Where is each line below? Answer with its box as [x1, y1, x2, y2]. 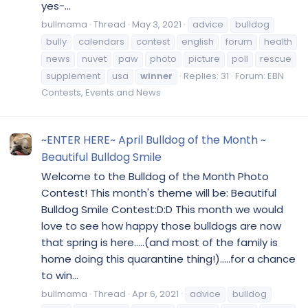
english [181, 35, 214, 49]
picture [188, 52, 220, 66]
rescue [260, 52, 291, 66]
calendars [78, 35, 124, 49]
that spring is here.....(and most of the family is [41, 235, 278, 250]
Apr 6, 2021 [132, 287, 179, 300]
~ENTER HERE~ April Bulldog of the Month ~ [41, 132, 266, 148]
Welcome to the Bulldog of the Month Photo [41, 169, 269, 184]
